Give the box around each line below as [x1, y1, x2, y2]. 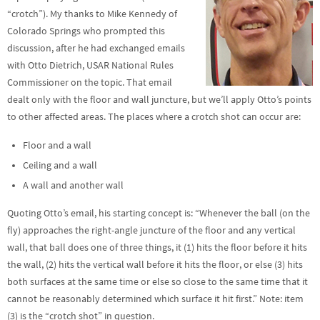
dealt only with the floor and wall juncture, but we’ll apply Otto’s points [7, 94, 311, 106]
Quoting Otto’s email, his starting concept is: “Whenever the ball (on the [7, 207, 310, 220]
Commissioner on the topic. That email [7, 76, 172, 89]
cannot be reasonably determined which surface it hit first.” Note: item [7, 293, 304, 306]
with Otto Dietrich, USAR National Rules [7, 59, 174, 71]
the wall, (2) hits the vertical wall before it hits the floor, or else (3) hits [7, 259, 303, 271]
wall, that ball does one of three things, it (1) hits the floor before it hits [7, 241, 307, 254]
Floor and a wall [22, 139, 91, 151]
